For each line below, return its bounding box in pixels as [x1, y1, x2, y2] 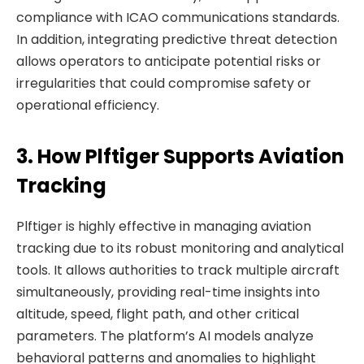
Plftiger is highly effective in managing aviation [16, 217, 311, 236]
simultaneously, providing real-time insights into [16, 283, 320, 302]
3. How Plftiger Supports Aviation [16, 143, 344, 171]
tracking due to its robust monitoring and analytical [16, 239, 344, 258]
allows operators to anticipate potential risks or [16, 52, 321, 71]
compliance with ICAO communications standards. [16, 8, 340, 28]
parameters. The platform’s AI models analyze [16, 327, 314, 346]
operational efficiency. [16, 96, 159, 115]
